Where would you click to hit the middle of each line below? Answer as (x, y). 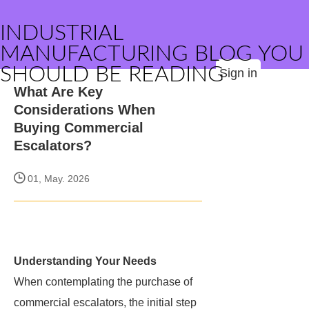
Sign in (238, 73)
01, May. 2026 (57, 179)
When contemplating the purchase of (103, 282)
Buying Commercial (79, 128)
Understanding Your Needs (85, 261)
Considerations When (84, 110)
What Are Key (58, 92)
